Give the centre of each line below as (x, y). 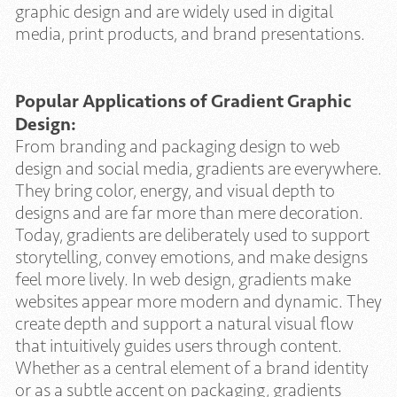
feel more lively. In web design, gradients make (183, 279)
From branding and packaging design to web (178, 146)
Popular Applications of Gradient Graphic (183, 100)
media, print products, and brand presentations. (190, 33)
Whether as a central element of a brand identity (192, 367)
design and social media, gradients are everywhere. (198, 168)
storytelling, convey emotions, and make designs (191, 257)
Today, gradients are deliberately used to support (192, 234)
